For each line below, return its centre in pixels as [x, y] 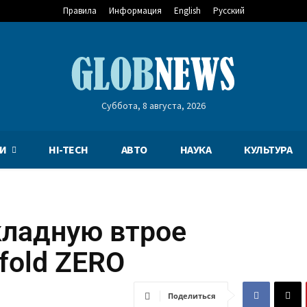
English [187, 11]
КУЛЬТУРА [268, 149]
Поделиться [192, 296]
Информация [135, 11]
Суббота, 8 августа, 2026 [153, 106]
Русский [229, 11]
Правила [79, 11]
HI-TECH [69, 149]
